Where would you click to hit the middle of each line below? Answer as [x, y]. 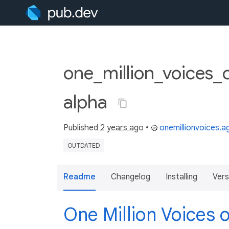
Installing [181, 177]
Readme [79, 177]
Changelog [131, 177]
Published [82, 128]
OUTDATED [84, 145]
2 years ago [122, 128]
